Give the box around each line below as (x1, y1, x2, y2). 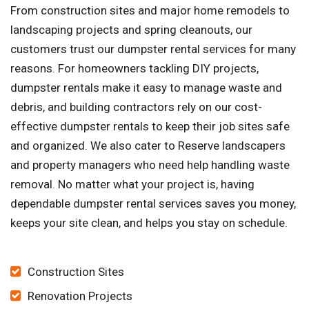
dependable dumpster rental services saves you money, (10, 197, 296, 211)
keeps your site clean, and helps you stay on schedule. (10, 216, 288, 230)
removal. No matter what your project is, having (10, 177, 255, 192)
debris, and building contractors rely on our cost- (10, 100, 262, 114)
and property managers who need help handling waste (10, 158, 290, 172)
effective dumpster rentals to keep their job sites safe (10, 119, 290, 134)
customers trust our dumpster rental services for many (10, 42, 296, 57)
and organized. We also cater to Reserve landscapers (10, 139, 286, 153)
